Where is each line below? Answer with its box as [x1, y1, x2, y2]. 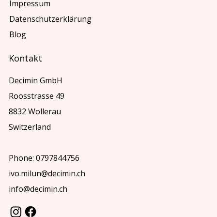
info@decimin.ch [9, 184, 68, 195]
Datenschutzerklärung [9, 13, 93, 24]
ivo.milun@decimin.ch [9, 168, 86, 179]
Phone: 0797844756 [9, 153, 80, 164]
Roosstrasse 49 [9, 91, 65, 102]
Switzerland [9, 122, 51, 133]
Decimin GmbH [9, 75, 63, 86]
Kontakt [9, 52, 43, 64]
